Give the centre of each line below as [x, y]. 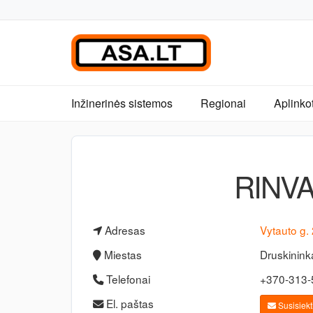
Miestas [122, 254]
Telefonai [127, 279]
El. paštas [129, 303]
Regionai [223, 103]
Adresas [124, 230]
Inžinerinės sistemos [122, 103]
